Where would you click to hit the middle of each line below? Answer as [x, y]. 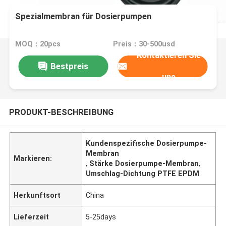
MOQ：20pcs [38, 44]
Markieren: [33, 158]
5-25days [101, 217]
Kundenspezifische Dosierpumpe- [147, 143]
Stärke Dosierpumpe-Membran [144, 163]
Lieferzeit [32, 217]
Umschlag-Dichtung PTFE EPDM [143, 173]
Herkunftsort [37, 195]
